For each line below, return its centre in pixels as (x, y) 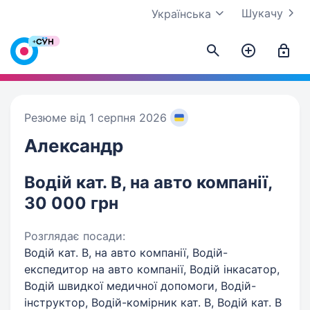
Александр (74, 146)
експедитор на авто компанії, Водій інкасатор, (152, 269)
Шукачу (262, 13)
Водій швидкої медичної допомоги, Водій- (140, 286)
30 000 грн (71, 203)
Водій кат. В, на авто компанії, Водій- (126, 253)
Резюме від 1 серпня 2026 (95, 118)
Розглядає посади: (75, 236)
